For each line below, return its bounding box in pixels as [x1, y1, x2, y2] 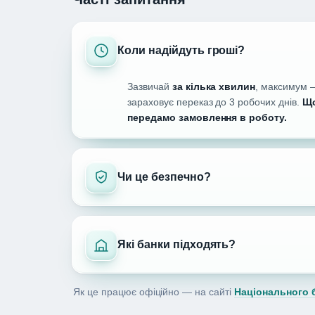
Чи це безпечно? [117, 171, 211, 184]
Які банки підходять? [117, 238, 236, 251]
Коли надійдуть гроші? [117, 44, 245, 57]
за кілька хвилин [172, 81, 256, 93]
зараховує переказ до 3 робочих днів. [127, 96, 302, 108]
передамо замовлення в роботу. [127, 112, 288, 124]
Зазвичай [127, 81, 172, 93]
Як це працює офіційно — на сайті [73, 287, 235, 298]
